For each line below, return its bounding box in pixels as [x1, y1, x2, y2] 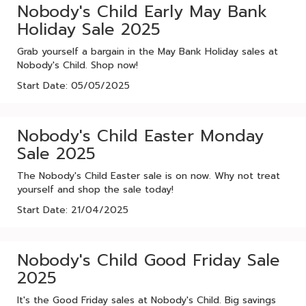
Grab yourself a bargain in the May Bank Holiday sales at [17, 44, 278, 59]
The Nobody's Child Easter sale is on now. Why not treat [17, 169, 280, 183]
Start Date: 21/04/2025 [17, 203, 128, 217]
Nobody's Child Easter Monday [17, 124, 264, 148]
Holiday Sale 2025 [17, 17, 161, 42]
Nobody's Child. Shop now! [17, 58, 138, 72]
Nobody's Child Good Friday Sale [17, 248, 280, 273]
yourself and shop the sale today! [17, 182, 173, 197]
